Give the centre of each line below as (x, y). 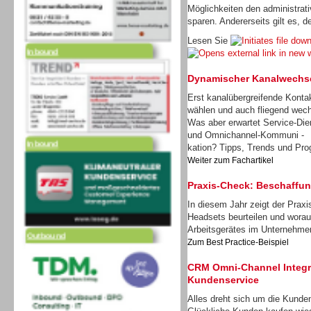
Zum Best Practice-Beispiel (238, 242)
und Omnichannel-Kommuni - (246, 135)
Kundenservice (223, 280)
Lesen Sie (209, 41)
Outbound (46, 208)
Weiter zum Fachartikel (230, 160)
